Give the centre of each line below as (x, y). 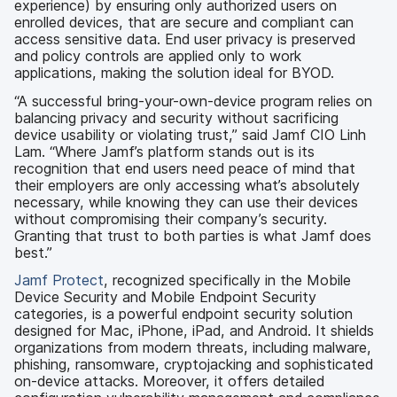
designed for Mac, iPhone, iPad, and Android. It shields (194, 331)
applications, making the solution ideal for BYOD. (174, 73)
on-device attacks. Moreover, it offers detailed (169, 381)
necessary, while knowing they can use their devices (186, 202)
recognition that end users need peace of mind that (185, 168)
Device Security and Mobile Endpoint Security (165, 297)
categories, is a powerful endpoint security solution (183, 314)
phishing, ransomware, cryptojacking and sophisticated (194, 364)
